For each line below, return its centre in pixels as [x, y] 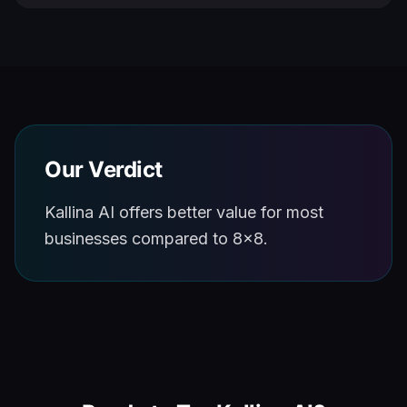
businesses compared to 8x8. [156, 238]
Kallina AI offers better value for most [184, 212]
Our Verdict [104, 169]
